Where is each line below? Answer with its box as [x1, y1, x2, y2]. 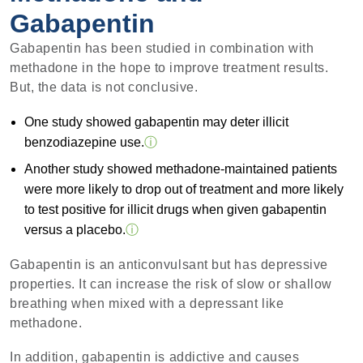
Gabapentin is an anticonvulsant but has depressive [10, 257, 329, 271]
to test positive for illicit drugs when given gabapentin [23, 202, 327, 216]
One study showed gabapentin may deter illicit [23, 115, 288, 130]
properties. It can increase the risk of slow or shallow [10, 276, 332, 291]
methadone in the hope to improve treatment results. [10, 60, 329, 75]
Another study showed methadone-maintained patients [23, 161, 337, 176]
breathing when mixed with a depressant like [10, 296, 284, 310]
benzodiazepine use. [23, 135, 144, 150]
